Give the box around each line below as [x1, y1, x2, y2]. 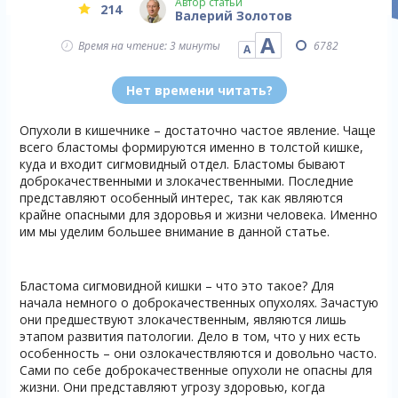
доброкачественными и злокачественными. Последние [19, 172, 354, 189]
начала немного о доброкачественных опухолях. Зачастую [19, 294, 378, 311]
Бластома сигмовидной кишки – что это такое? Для [19, 277, 334, 294]
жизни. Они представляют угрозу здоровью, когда [19, 378, 325, 395]
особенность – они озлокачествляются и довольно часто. [19, 345, 377, 362]
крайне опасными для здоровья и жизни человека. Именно [19, 206, 378, 223]
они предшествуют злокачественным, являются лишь [19, 311, 346, 328]
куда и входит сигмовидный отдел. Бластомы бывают [19, 155, 346, 172]
